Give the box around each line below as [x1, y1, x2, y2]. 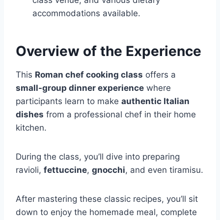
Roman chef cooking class [35, 70, 143, 80]
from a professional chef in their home [44, 110, 196, 119]
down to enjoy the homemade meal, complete [16, 207, 197, 217]
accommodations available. [32, 8, 140, 18]
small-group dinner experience [16, 83, 144, 93]
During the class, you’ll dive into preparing [16, 152, 180, 162]
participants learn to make [16, 96, 121, 106]
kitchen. [16, 123, 47, 133]
